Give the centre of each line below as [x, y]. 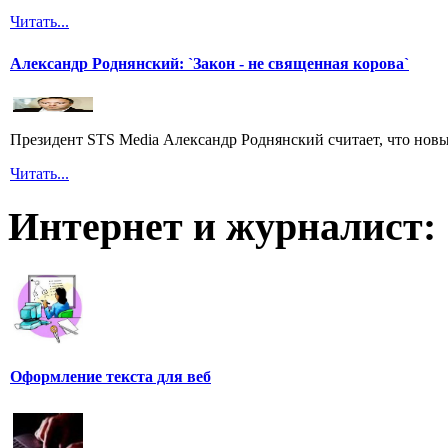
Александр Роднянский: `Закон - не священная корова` [209, 63]
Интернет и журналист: [222, 227]
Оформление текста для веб [110, 377]
